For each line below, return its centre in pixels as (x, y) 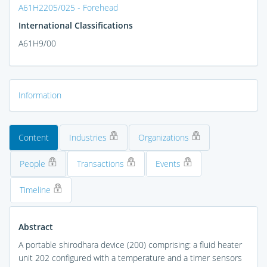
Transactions (102, 163)
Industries (89, 137)
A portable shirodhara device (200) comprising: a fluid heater (130, 244)
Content (34, 137)
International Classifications (76, 25)
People (34, 163)
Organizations (165, 137)
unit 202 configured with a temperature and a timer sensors (130, 257)
